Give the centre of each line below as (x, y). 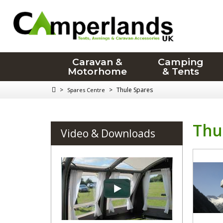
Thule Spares (135, 90)
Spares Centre (86, 90)
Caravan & (97, 62)
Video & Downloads (108, 133)
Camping (181, 62)
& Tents (181, 71)
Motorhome (97, 71)
